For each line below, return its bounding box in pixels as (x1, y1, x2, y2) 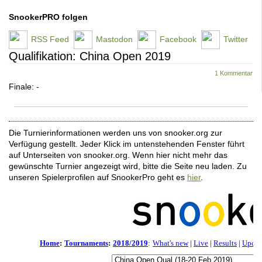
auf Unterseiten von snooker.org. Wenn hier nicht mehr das (9, 150, 227, 160)
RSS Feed (31, 35, 69, 44)
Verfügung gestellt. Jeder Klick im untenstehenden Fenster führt (9, 139, 244, 149)
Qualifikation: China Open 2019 (9, 50, 171, 63)
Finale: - (9, 82, 39, 91)
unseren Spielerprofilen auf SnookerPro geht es (9, 173, 187, 182)
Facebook (160, 35, 196, 44)
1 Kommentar (215, 70, 253, 77)
